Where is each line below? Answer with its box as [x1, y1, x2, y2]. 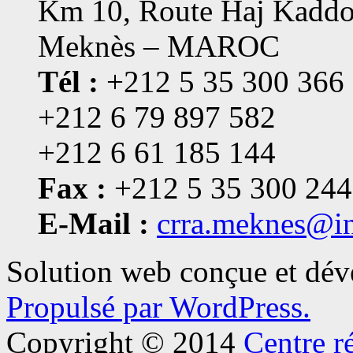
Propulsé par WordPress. [6, 290, 310, 325]
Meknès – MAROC [38, 29, 280, 64]
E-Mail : [38, 206, 149, 241]
